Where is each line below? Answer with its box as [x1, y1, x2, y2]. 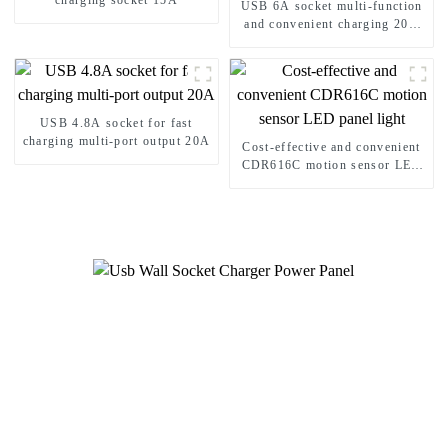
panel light [299, 176, 364, 191]
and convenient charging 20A [244, 17, 419, 32]
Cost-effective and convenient [242, 140, 421, 155]
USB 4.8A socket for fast [40, 116, 193, 131]
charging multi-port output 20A [22, 134, 211, 149]
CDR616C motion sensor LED [241, 158, 422, 173]
